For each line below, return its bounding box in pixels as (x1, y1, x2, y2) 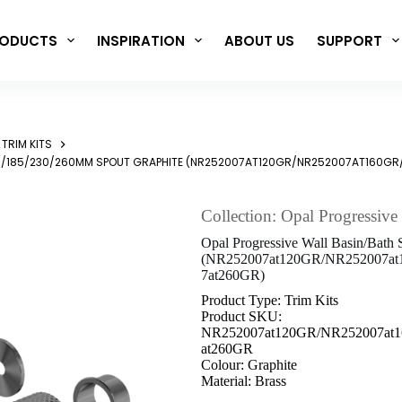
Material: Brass (201, 373, 286, 389)
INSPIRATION (96, 31, 185, 50)
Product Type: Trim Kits (201, 293, 338, 309)
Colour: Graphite (201, 357, 297, 373)
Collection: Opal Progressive (201, 206, 398, 226)
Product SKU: (201, 309, 282, 325)
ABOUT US (223, 31, 294, 50)
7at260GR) (201, 267, 265, 284)
